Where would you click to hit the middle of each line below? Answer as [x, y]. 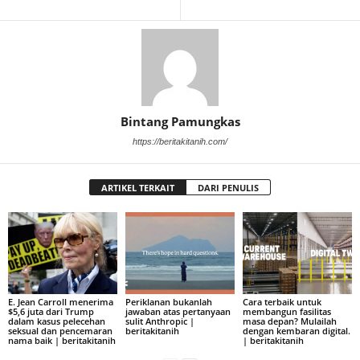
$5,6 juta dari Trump [51, 311]
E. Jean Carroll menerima [61, 301]
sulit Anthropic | [160, 321]
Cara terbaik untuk [282, 301]
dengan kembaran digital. [296, 330]
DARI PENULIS [228, 188]
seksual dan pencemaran [60, 330]
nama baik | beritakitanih [62, 340]
